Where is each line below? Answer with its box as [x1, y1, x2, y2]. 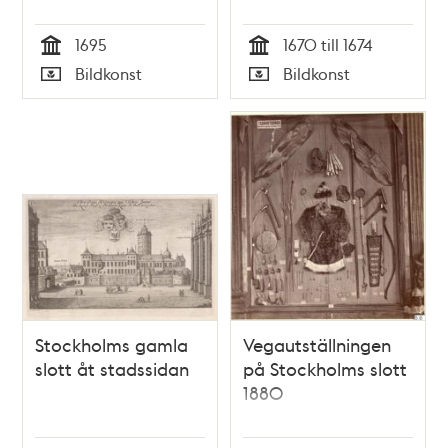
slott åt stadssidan [35, 356, 190, 380]
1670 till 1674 [283, 34, 372, 56]
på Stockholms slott [243, 356, 407, 380]
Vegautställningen [243, 332, 391, 356]
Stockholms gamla [35, 332, 189, 356]
